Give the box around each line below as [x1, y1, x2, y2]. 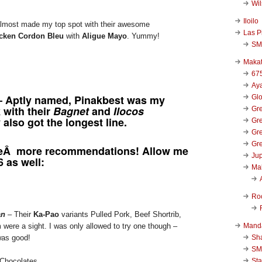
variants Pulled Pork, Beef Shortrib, [59, 209, 181, 219]
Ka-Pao [33, 209, 59, 219]
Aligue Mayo [82, 31, 127, 40]
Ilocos [113, 103, 144, 119]
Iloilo [243, 16, 258, 25]
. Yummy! [127, 31, 160, 40]
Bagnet [53, 103, 89, 119]
